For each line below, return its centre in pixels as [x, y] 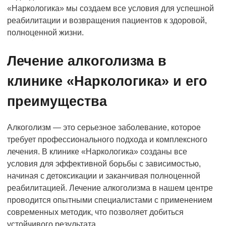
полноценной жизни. [45, 32]
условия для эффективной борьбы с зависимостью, [104, 163]
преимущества [57, 101]
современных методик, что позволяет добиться [95, 212]
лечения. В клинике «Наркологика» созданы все [97, 151]
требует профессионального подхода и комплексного [107, 139]
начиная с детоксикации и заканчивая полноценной [104, 176]
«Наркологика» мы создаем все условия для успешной [110, 8]
